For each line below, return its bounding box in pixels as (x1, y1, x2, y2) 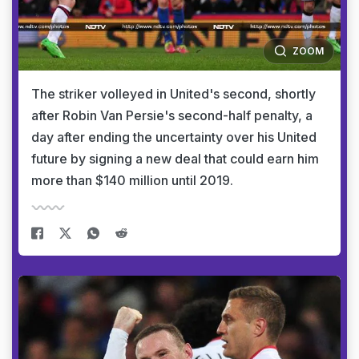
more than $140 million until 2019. (31, 172, 233, 188)
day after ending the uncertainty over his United (31, 129, 317, 145)
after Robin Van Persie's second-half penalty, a (31, 107, 313, 123)
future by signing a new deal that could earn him (31, 151, 319, 167)
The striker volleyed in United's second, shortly (31, 86, 316, 102)
